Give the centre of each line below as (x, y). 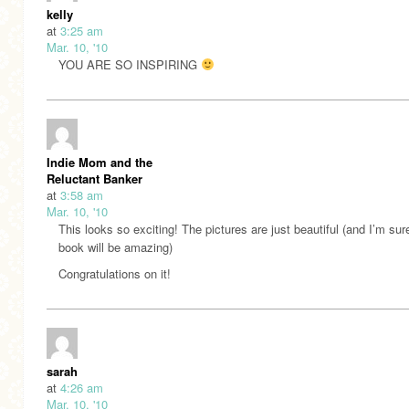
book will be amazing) (115, 246)
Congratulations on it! (115, 273)
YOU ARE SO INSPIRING (130, 64)
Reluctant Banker (94, 178)
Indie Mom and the (100, 162)
